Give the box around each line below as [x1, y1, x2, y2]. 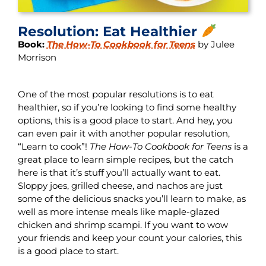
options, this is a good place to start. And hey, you [17, 114, 233, 126]
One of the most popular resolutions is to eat [17, 88, 214, 100]
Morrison [17, 51, 56, 63]
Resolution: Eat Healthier [17, 22, 201, 40]
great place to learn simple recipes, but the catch [17, 153, 233, 165]
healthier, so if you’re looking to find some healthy [17, 101, 236, 113]
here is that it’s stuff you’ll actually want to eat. [17, 166, 220, 178]
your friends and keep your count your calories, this [17, 232, 242, 243]
